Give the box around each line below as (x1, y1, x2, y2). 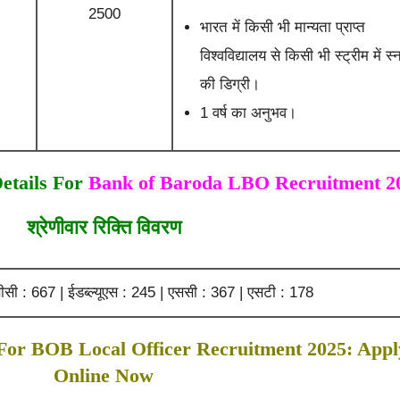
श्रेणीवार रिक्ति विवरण (26, 216, 181, 238)
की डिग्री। (199, 76, 260, 93)
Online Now (54, 364, 154, 387)
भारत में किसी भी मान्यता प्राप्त (199, 19, 365, 36)
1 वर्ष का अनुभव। (199, 104, 296, 121)
